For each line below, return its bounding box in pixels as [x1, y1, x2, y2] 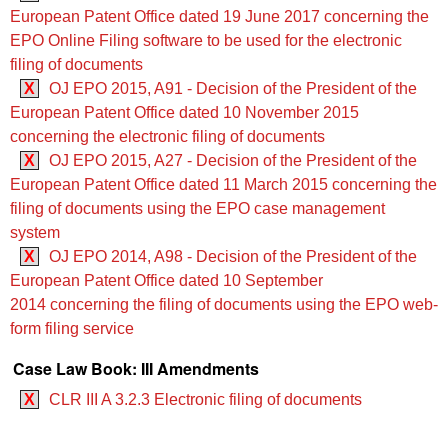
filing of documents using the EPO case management [10, 200, 385, 218]
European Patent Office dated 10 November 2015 [10, 104, 359, 122]
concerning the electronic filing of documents [10, 128, 325, 146]
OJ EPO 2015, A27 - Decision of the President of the [49, 152, 417, 170]
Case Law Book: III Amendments [13, 357, 259, 381]
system [10, 224, 60, 242]
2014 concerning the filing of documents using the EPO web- [10, 296, 438, 314]
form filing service [10, 320, 134, 338]
